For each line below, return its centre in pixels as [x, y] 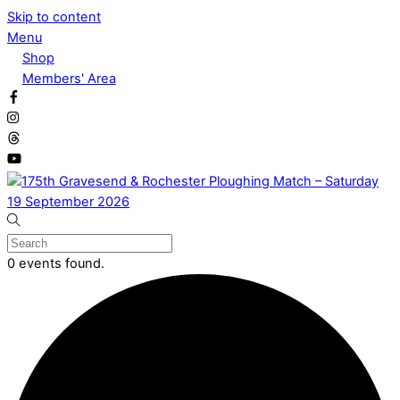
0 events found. [56, 263]
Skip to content [54, 17]
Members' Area [69, 79]
